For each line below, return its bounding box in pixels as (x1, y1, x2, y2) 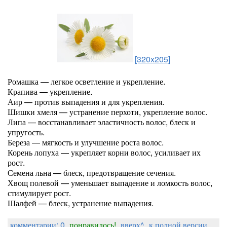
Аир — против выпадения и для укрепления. (8, 96, 164, 107)
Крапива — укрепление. (8, 86, 92, 97)
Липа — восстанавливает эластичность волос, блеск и (8, 116, 196, 128)
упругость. (8, 126, 45, 138)
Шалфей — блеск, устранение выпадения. (8, 197, 154, 209)
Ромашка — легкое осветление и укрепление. (8, 75, 165, 87)
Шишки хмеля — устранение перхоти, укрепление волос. (8, 106, 207, 118)
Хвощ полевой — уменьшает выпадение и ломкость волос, (8, 177, 212, 188)
